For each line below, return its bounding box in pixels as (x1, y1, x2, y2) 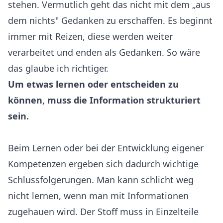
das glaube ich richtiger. (8, 62, 109, 74)
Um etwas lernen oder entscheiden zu (8, 78, 179, 90)
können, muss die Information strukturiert (8, 94, 201, 106)
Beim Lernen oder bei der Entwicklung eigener (8, 141, 204, 154)
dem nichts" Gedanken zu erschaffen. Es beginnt (8, 14, 213, 26)
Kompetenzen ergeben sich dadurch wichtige (8, 157, 199, 170)
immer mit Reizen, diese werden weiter (8, 30, 173, 42)
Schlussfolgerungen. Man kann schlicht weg (8, 173, 194, 186)
